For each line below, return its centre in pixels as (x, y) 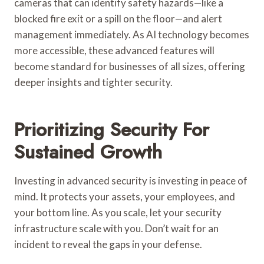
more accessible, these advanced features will (114, 50)
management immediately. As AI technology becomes (132, 34)
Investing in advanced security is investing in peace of (131, 180)
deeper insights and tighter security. (93, 82)
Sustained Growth (88, 152)
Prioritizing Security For (112, 129)
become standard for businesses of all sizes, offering (130, 66)
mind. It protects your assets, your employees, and (125, 196)
